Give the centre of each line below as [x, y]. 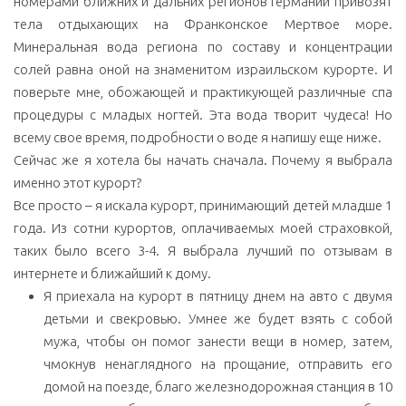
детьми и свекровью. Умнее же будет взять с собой [218, 318]
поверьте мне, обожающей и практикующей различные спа [203, 92]
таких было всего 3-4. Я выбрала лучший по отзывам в [203, 250]
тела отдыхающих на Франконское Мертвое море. [203, 24]
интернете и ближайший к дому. [112, 273]
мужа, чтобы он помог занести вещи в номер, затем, [218, 341]
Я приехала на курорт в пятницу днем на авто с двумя [218, 295]
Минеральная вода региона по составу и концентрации [203, 46]
